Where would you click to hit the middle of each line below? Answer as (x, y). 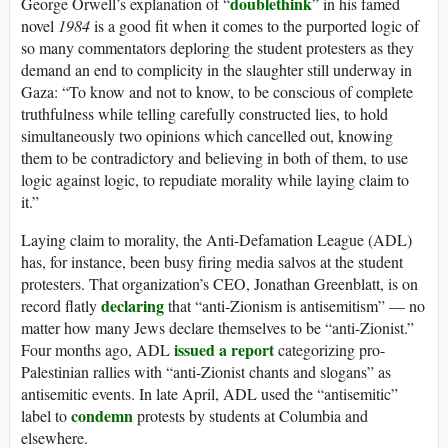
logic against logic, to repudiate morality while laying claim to (215, 179)
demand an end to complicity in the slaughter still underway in (216, 69)
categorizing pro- (329, 349)
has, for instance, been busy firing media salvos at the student (212, 261)
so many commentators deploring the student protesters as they (217, 47)
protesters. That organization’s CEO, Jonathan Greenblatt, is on (219, 283)
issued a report (224, 349)
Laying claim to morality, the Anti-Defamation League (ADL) (216, 239)
